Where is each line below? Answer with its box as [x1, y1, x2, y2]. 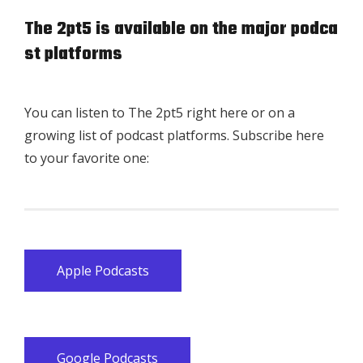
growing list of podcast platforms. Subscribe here [24, 126, 324, 145]
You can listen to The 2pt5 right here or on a [24, 104, 295, 122]
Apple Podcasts [57, 262, 149, 280]
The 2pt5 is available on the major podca [24, 15, 338, 44]
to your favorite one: [24, 149, 149, 168]
